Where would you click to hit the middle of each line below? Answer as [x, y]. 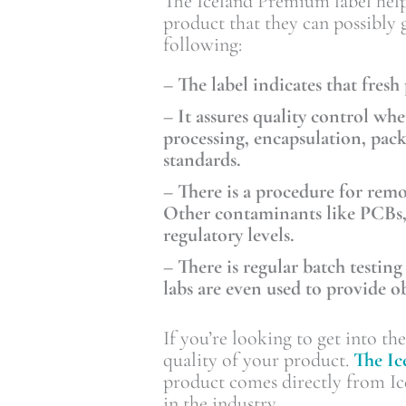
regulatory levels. [229, 234]
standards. [202, 159]
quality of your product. [258, 359]
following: [203, 44]
